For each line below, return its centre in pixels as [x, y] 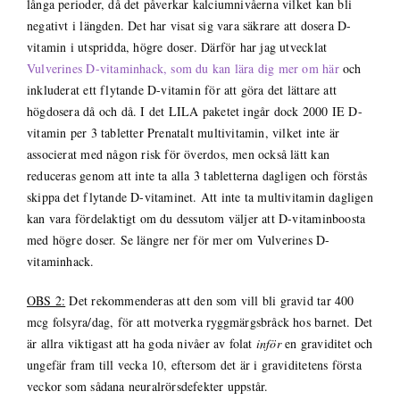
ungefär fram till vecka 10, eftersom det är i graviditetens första [194, 364]
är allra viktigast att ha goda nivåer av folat [141, 343]
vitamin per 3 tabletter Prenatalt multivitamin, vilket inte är [183, 132]
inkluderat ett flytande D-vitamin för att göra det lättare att [182, 89]
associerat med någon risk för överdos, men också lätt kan [178, 154]
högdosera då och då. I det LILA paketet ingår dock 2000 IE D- [194, 111]
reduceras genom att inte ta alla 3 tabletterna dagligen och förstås [197, 175]
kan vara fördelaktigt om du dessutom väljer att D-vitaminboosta [196, 218]
